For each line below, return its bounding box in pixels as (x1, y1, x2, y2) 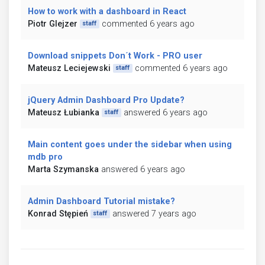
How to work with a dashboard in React (28, 6, 186, 17)
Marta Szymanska (28, 164, 99, 174)
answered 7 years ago (112, 208, 196, 219)
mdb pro (28, 151, 63, 162)
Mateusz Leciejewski (28, 63, 111, 73)
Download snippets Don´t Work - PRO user (28, 50, 202, 61)
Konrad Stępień (28, 208, 88, 219)
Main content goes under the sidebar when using (28, 139, 232, 150)
